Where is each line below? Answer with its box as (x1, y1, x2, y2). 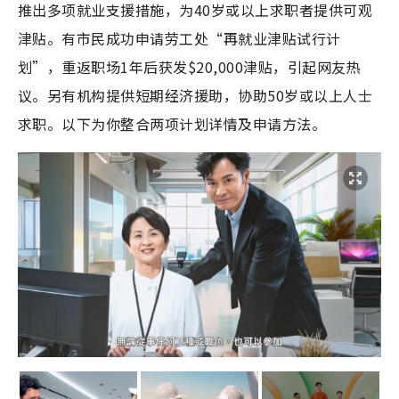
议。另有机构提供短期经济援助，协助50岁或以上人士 (18, 85, 372, 107)
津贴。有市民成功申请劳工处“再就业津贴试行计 (18, 28, 341, 50)
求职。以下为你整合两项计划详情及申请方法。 (18, 113, 327, 135)
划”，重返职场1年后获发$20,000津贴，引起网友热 (18, 56, 361, 78)
